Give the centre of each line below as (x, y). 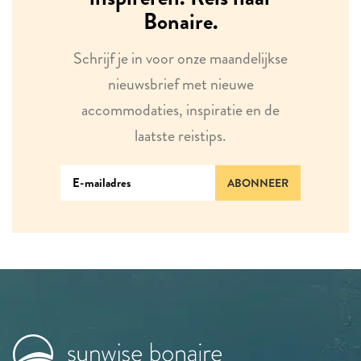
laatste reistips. (180, 135)
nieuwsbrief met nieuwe (180, 84)
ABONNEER (258, 183)
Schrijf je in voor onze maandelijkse (180, 58)
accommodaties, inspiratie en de (180, 110)
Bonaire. (180, 21)
